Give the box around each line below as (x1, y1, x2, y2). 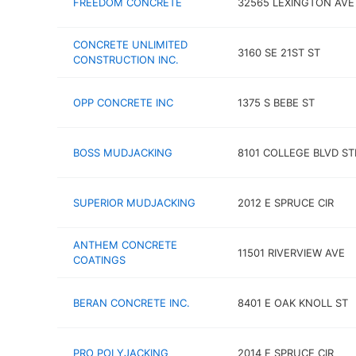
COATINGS (73, 253, 126, 266)
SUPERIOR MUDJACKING (73, 195, 195, 209)
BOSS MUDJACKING (73, 145, 172, 159)
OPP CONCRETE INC (73, 95, 173, 109)
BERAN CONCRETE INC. (73, 296, 190, 309)
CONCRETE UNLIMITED (73, 38, 188, 51)
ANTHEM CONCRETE (73, 238, 177, 251)
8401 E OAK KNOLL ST (237, 296, 348, 309)
